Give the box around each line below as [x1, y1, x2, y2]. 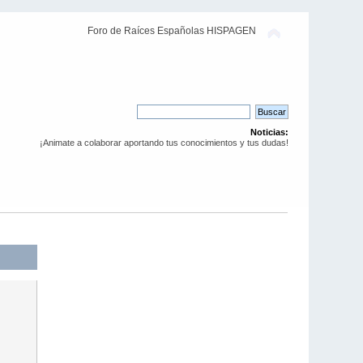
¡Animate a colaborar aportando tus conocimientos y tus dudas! [39, 138, 288, 147]
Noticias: [250, 127, 288, 137]
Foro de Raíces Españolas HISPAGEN [87, 25, 256, 36]
